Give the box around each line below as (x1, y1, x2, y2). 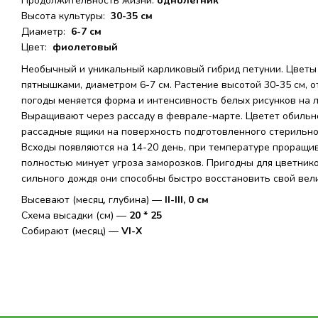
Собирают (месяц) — (21, 224, 121, 238)
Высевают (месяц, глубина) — (21, 193, 165, 207)
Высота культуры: (21, 9, 108, 23)
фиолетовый (50, 40, 118, 55)
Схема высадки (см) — (21, 209, 129, 223)
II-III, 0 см (165, 193, 209, 207)
